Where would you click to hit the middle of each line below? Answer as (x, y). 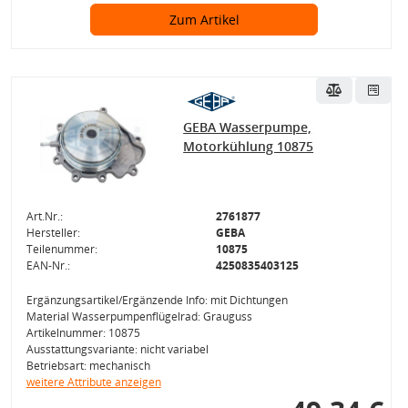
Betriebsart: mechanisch (88, 366)
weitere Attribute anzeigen (93, 382)
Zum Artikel (204, 20)
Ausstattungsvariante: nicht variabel (117, 349)
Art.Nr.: (44, 216)
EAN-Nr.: (48, 265)
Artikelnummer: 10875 (83, 333)
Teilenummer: (61, 249)
